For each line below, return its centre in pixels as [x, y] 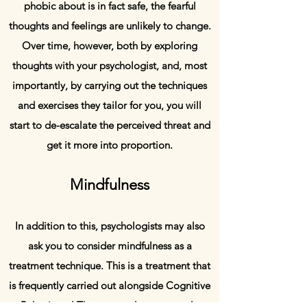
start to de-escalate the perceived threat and [110, 125]
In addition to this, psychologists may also [110, 226]
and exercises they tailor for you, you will [110, 105]
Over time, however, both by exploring [110, 46]
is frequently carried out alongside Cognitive [110, 285]
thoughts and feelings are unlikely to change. [110, 26]
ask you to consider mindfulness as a [110, 246]
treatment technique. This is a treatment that [110, 266]
